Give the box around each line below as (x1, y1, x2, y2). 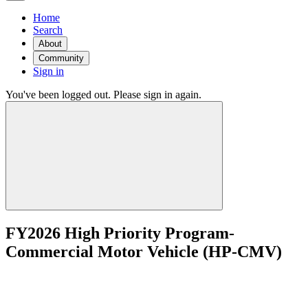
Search (33, 23, 63, 36)
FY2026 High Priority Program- (5, 223, 234, 242)
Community (38, 52, 84, 63)
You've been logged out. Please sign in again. (5, 88, 201, 100)
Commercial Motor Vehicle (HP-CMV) (5, 242, 282, 261)
